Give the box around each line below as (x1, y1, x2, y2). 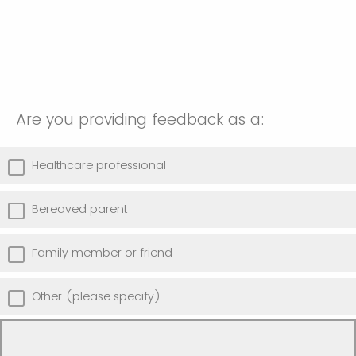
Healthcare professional (32, 157, 166, 173)
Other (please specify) (32, 288, 161, 304)
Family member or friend (32, 244, 172, 261)
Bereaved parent (32, 200, 127, 217)
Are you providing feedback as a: (16, 108, 265, 130)
